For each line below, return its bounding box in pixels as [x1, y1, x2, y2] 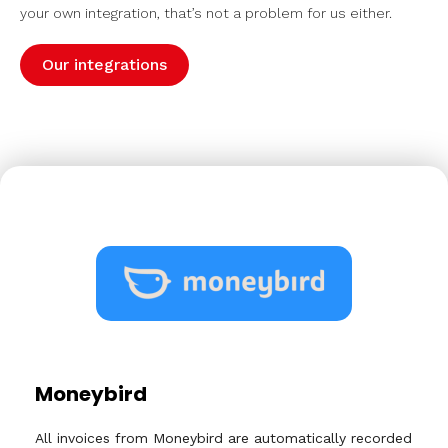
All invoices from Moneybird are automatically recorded [35, 430, 412, 446]
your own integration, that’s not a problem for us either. [20, 5, 392, 21]
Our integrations [42, 55, 167, 74]
